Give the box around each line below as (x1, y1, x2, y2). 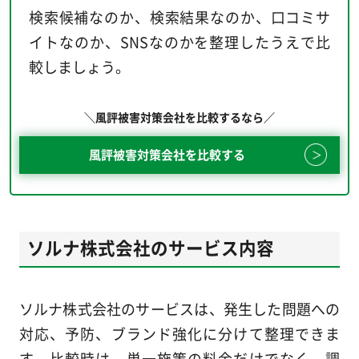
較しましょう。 (28, 55, 130, 77)
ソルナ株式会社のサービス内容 (26, 234, 274, 260)
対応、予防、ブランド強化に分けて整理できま (18, 322, 341, 344)
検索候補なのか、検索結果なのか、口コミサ (28, 6, 331, 27)
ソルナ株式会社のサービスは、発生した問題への (18, 297, 341, 319)
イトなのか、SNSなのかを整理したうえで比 (28, 30, 331, 52)
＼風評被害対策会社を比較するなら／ (84, 108, 275, 125)
